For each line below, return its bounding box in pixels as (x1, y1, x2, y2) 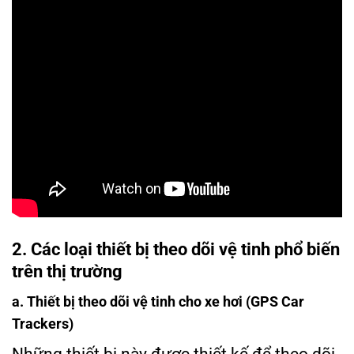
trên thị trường (12, 262, 122, 282)
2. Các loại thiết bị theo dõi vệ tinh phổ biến (12, 239, 340, 260)
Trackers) (12, 316, 73, 332)
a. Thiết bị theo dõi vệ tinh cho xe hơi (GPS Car (12, 294, 304, 310)
